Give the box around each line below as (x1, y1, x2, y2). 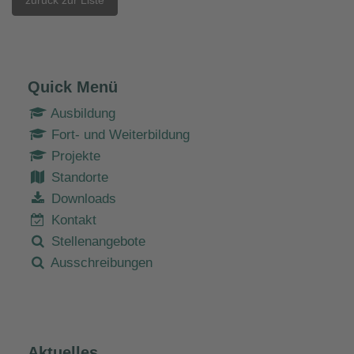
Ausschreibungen (47, 254, 153, 270)
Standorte (47, 169, 108, 185)
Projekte (47, 148, 100, 164)
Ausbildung (47, 105, 115, 121)
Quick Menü (28, 77, 118, 96)
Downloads (47, 190, 116, 206)
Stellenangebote (47, 233, 145, 249)
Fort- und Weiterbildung (47, 126, 190, 142)
